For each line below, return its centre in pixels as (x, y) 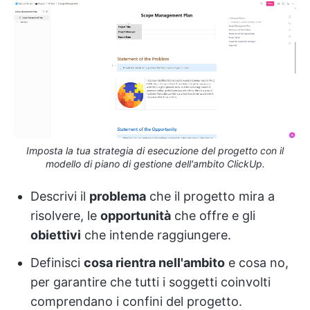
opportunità (136, 215)
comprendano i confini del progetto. (136, 301)
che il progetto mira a (210, 196)
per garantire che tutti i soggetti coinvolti (151, 282)
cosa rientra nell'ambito (154, 262)
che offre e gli (213, 215)
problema (118, 196)
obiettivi (56, 235)
